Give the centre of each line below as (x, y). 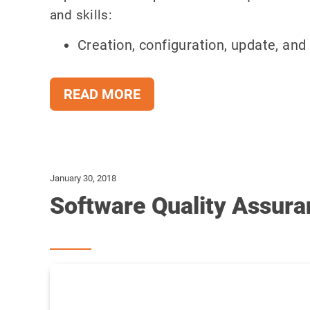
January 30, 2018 (83, 178)
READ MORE (102, 94)
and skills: (81, 15)
